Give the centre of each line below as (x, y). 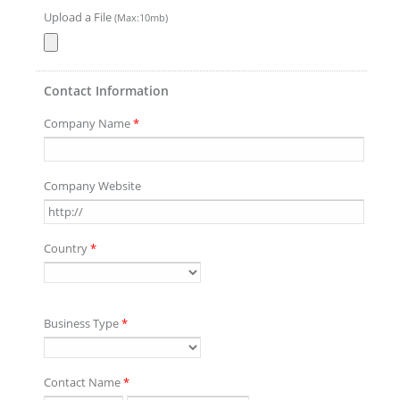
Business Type (83, 323)
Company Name (88, 123)
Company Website (92, 186)
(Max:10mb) (141, 17)
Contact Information (106, 91)
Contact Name (83, 382)
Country (67, 248)
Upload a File (79, 17)
